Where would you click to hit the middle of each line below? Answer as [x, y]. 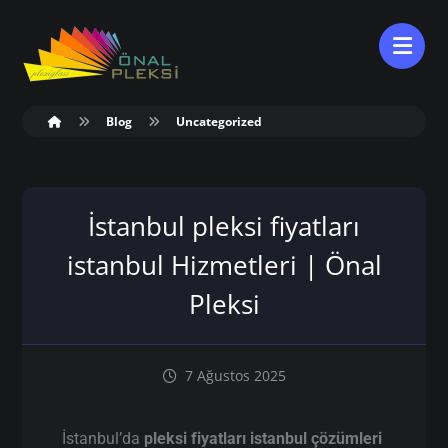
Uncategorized [219, 121]
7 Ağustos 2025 [235, 375]
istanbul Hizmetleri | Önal [224, 265]
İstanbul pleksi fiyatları [224, 226]
